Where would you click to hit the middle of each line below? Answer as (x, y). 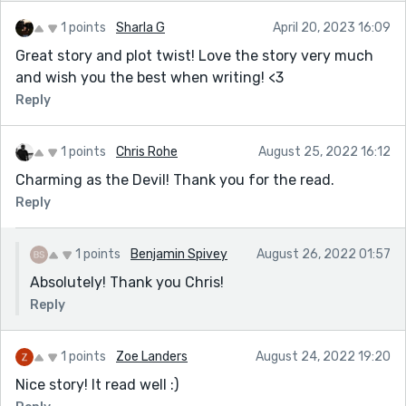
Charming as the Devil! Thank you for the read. (175, 179)
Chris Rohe (147, 151)
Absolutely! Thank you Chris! (127, 282)
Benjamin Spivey (179, 254)
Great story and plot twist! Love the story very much (194, 55)
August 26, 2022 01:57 (324, 254)
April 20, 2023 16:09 (332, 27)
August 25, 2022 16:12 (324, 151)
